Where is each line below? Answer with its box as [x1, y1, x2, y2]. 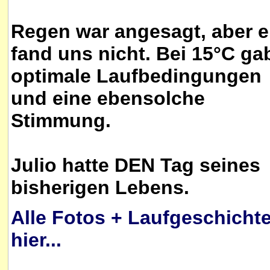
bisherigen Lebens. [11, 177, 189, 198]
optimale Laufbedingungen [11, 65, 262, 87]
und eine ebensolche [11, 87, 205, 109]
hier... [11, 229, 61, 251]
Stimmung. [11, 110, 111, 131]
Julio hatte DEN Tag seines [11, 154, 260, 176]
